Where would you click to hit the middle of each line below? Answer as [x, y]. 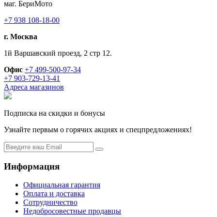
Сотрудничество [50, 202]
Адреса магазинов [34, 87]
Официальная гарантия [62, 185]
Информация [32, 166]
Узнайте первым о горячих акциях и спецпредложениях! [98, 129]
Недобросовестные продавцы [72, 211]
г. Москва [21, 36]
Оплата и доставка [54, 194]
